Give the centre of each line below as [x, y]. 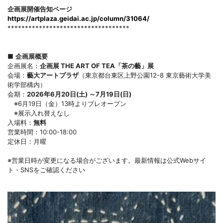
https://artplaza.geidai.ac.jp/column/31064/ [78, 18]
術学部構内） [27, 84]
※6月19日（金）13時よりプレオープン [67, 103]
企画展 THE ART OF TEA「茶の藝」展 [97, 65]
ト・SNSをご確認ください [46, 169]
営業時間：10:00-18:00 [42, 132]
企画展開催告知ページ [40, 9]
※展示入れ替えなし [39, 113]
